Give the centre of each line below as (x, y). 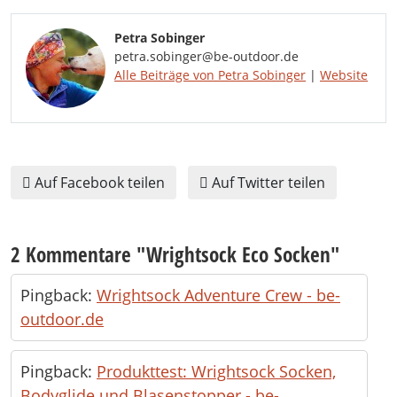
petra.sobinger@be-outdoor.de (206, 56)
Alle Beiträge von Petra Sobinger (210, 75)
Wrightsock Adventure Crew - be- (218, 295)
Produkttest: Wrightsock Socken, (216, 371)
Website (344, 75)
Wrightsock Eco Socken (238, 254)
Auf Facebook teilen (98, 183)
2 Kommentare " (78, 254)
